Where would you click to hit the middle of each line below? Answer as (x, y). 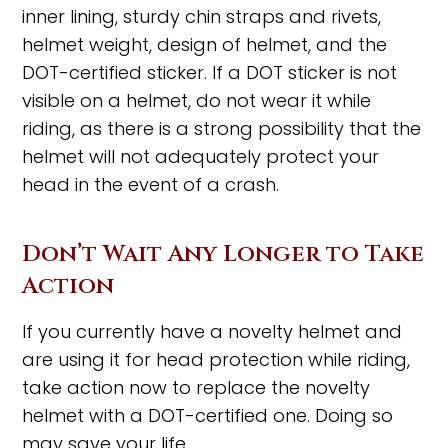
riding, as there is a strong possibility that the (222, 128)
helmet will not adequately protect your (201, 156)
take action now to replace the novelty (196, 387)
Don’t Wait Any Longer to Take (223, 254)
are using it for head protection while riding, (216, 359)
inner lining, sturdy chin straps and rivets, (202, 16)
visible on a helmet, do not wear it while (197, 100)
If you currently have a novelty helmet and (212, 331)
